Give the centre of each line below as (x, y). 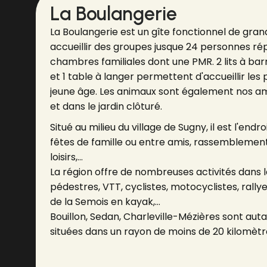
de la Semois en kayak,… (105, 202)
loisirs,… (66, 157)
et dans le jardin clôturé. (106, 106)
